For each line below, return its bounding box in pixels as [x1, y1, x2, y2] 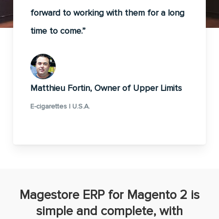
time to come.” [30, 25, 86, 37]
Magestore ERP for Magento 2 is [19, 187, 199, 203]
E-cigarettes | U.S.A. [30, 102, 90, 111]
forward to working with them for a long [30, 7, 184, 19]
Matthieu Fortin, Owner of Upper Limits [30, 83, 182, 94]
